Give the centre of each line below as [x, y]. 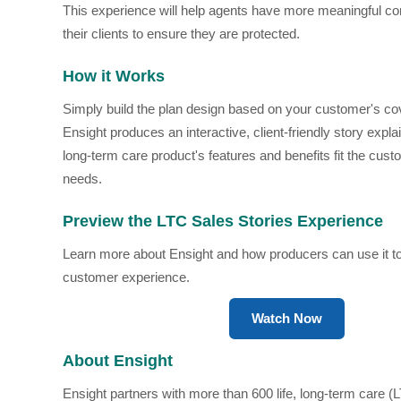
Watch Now [286, 318]
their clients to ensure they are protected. [181, 34]
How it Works [114, 76]
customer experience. [126, 277]
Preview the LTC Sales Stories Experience [223, 221]
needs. [82, 179]
